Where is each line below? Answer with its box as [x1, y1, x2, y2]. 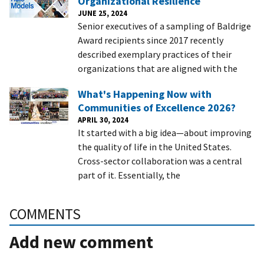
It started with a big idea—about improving [78, 127, 252, 139]
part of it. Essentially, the [78, 169, 180, 181]
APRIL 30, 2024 [78, 115, 128, 125]
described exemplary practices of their [78, 48, 232, 61]
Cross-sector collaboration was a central [78, 155, 242, 167]
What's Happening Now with [78, 87, 212, 101]
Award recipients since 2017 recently [78, 34, 223, 47]
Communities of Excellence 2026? [78, 101, 236, 115]
